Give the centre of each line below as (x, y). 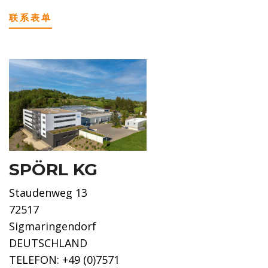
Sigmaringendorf (53, 226)
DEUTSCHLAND (48, 243)
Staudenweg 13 (48, 193)
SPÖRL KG (53, 170)
